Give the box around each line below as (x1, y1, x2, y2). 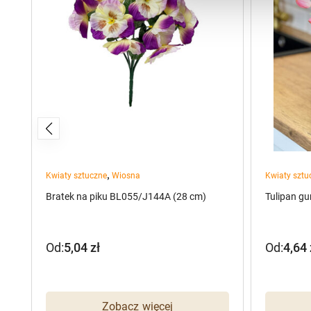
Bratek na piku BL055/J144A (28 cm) (46, 190, 206, 202)
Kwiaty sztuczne (46, 170, 107, 180)
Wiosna (112, 170, 140, 180)
